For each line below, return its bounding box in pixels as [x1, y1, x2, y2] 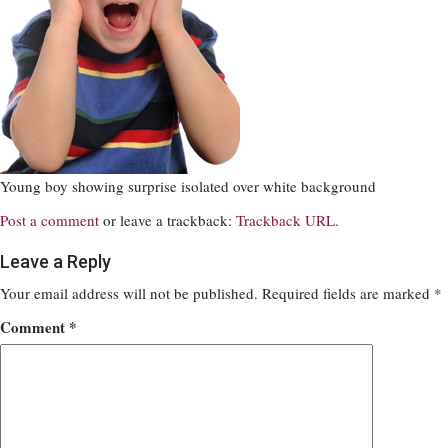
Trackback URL [236, 210, 335, 230]
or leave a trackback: [99, 210, 236, 230]
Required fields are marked [262, 283, 434, 303]
